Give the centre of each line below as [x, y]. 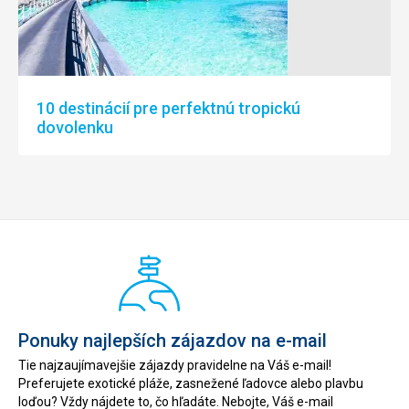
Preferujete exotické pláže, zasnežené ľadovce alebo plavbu [191, 383]
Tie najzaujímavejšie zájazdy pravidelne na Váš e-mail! [175, 365]
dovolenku [75, 127]
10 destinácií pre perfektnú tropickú [168, 108]
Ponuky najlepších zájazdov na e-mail [173, 341]
